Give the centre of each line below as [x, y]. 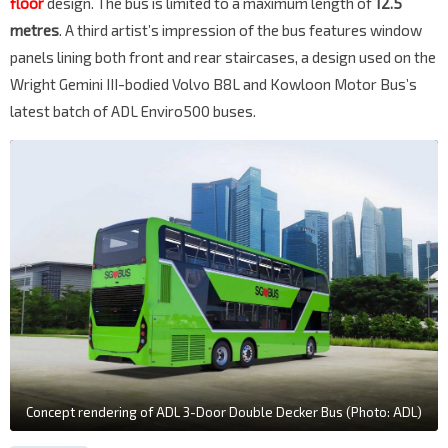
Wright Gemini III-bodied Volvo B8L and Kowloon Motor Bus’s [213, 84]
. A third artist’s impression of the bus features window [240, 30]
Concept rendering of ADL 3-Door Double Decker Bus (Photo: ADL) [224, 412]
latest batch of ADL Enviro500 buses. [133, 111]
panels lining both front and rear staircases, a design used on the [223, 57]
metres [34, 30]
